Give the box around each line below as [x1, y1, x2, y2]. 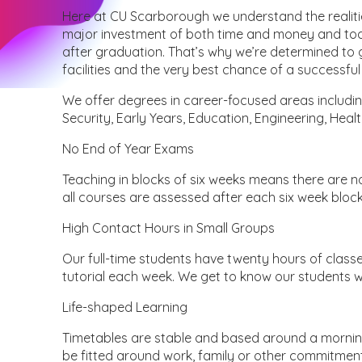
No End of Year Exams [62, 141, 195, 158]
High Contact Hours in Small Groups [62, 220, 276, 237]
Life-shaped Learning [62, 299, 188, 316]
